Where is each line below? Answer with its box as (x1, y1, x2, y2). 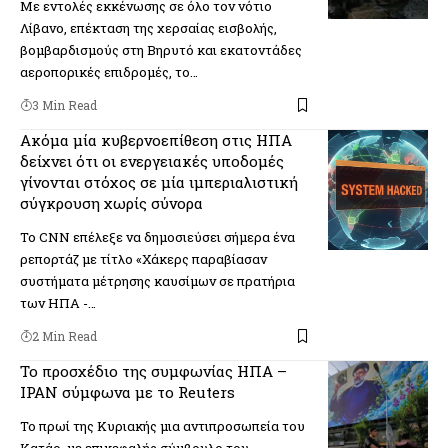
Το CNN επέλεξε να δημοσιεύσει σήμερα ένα (20, 228, 295, 247)
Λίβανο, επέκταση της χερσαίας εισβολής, (20, 19, 277, 38)
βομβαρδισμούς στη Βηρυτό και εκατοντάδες (20, 41, 302, 60)
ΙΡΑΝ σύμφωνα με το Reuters (20, 382, 235, 403)
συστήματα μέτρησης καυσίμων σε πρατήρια (20, 272, 295, 291)
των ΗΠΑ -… (20, 294, 96, 313)
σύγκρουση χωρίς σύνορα (20, 193, 203, 214)
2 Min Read (32, 328, 97, 345)
